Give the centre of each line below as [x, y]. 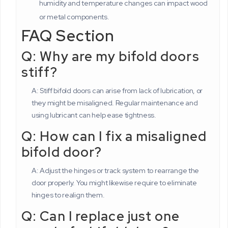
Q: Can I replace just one [101, 216]
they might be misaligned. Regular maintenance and [115, 103]
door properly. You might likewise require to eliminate [114, 182]
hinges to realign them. [68, 195]
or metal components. [74, 17]
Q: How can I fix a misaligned [114, 136]
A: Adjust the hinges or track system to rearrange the [116, 170]
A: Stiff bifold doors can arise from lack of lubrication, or [117, 90]
